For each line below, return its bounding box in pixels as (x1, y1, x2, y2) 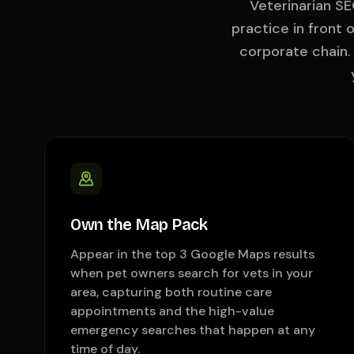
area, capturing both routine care (70, 284, 272, 300)
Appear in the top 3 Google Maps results (70, 246, 314, 262)
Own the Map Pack (70, 215, 207, 234)
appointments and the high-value (70, 303, 274, 319)
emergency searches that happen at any (70, 322, 315, 338)
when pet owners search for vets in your (70, 265, 313, 281)
